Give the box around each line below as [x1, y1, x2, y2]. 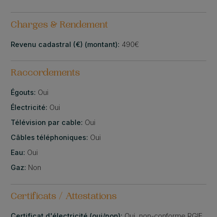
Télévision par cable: [11, 118, 85, 127]
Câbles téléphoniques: [11, 133, 91, 142]
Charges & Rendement [11, 20, 108, 31]
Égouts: [11, 88, 38, 97]
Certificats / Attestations [11, 192, 117, 202]
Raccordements [11, 69, 80, 79]
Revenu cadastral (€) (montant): [11, 40, 122, 48]
